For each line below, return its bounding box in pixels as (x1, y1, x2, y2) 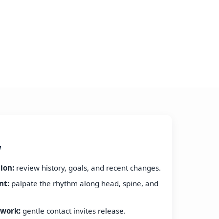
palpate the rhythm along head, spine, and (9, 178, 158, 189)
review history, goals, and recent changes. (14, 163, 161, 173)
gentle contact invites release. (21, 206, 126, 216)
